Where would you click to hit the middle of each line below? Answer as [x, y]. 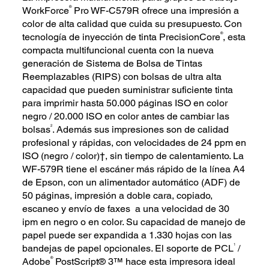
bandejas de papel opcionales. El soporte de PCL [128, 248]
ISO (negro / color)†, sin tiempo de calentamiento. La [133, 156]
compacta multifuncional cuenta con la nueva [118, 50]
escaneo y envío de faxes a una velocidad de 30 [126, 208]
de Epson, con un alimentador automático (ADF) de [131, 182]
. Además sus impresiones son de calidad [141, 129]
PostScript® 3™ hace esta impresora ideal [144, 261]
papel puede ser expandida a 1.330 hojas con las [127, 235]
